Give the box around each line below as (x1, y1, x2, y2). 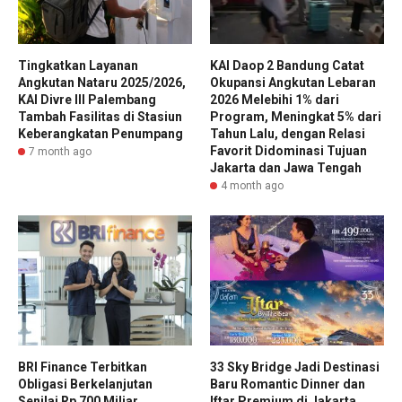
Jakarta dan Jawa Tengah (210, 160, 362, 175)
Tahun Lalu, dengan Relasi (210, 126, 365, 141)
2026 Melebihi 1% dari (210, 92, 339, 107)
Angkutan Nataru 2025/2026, (18, 74, 186, 90)
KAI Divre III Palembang (18, 92, 156, 107)
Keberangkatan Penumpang (18, 126, 183, 141)
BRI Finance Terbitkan (18, 360, 147, 375)
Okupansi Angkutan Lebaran (210, 74, 376, 90)
